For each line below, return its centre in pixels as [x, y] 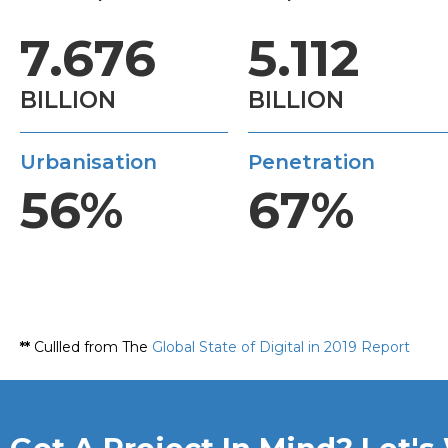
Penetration [311, 161]
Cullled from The [91, 347]
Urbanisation [88, 161]
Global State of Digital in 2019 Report [281, 347]
